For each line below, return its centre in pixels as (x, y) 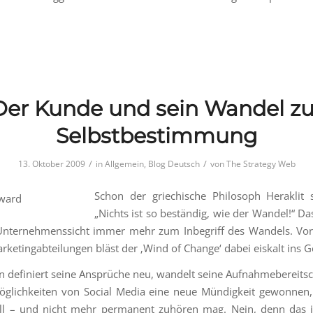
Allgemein (124, 164)
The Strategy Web (261, 164)
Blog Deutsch (174, 164)
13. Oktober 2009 (51, 164)
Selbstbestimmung (156, 136)
